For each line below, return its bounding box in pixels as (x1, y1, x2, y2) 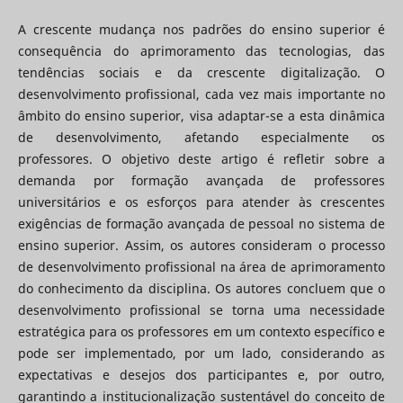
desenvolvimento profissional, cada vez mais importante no (17, 85, 386, 103)
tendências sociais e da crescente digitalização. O (17, 63, 386, 81)
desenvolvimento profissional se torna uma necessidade (17, 300, 386, 318)
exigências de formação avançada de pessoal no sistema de (17, 214, 386, 232)
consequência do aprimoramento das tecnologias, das (17, 41, 386, 59)
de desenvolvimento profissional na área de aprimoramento (17, 257, 386, 275)
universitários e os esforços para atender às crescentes (17, 193, 386, 210)
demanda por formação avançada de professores (17, 171, 386, 189)
